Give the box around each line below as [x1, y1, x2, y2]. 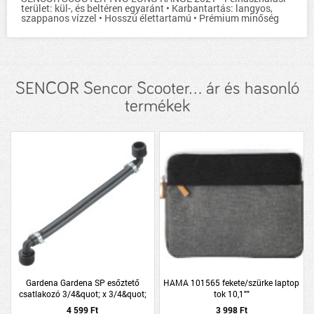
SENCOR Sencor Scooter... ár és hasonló [15, 80, 299, 97]
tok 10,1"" [213, 287, 250, 299]
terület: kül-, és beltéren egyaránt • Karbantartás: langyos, [21, 1, 273, 15]
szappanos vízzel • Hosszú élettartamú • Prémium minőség [21, 11, 279, 25]
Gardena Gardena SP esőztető [25, 276, 139, 288]
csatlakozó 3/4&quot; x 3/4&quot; [18, 287, 146, 299]
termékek [124, 97, 190, 115]
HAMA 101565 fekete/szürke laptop [163, 276, 300, 288]
